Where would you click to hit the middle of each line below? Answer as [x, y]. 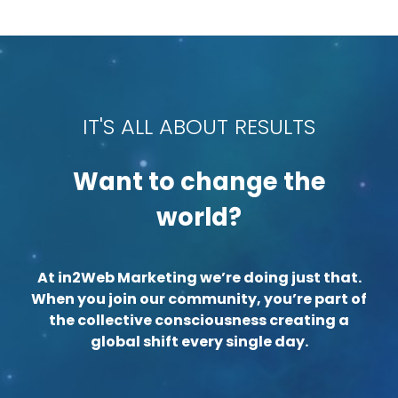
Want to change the [199, 181]
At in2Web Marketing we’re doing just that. [199, 277]
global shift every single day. [199, 341]
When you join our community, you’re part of [199, 298]
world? [199, 217]
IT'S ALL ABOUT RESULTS [199, 126]
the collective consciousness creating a [199, 320]
